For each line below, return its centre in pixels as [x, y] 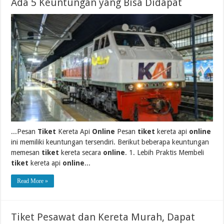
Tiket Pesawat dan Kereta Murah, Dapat [103, 217]
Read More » [33, 181]
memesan [26, 152]
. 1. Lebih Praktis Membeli [165, 152]
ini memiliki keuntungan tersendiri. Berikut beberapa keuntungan [110, 142]
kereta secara [81, 152]
